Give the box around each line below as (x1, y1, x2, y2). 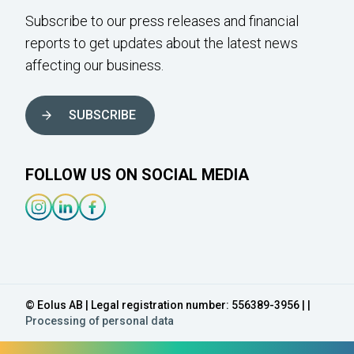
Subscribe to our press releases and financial (25, 13, 299, 29)
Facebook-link (78, 222, 163, 239)
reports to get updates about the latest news (25, 35, 298, 51)
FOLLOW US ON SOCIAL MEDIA (25, 165, 249, 184)
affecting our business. (25, 57, 164, 73)
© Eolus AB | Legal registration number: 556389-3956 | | (25, 299, 311, 311)
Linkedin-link (51, 222, 126, 239)
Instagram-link (24, 222, 110, 239)
